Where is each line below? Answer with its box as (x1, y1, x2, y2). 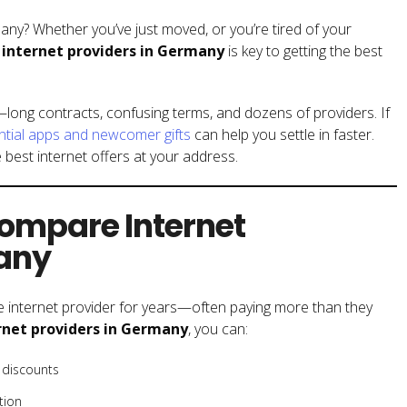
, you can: (188, 318, 248, 339)
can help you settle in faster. (191, 124, 374, 144)
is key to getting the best (224, 40, 382, 61)
